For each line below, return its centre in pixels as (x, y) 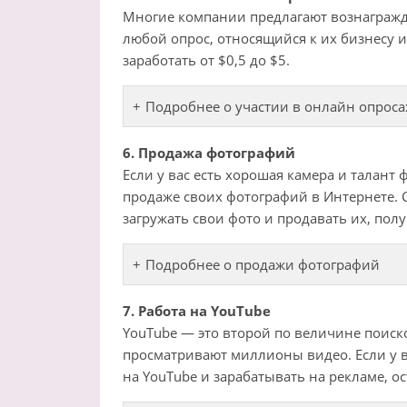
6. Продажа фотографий (208, 153)
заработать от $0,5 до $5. (206, 60)
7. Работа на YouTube (196, 311)
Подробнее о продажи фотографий (262, 265)
